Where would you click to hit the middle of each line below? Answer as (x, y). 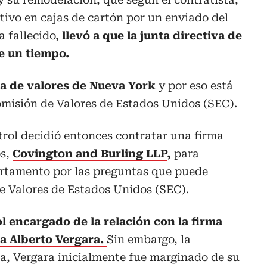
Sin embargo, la (149, 240)
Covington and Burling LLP (90, 154)
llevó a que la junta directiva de (152, 36)
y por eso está (196, 86)
